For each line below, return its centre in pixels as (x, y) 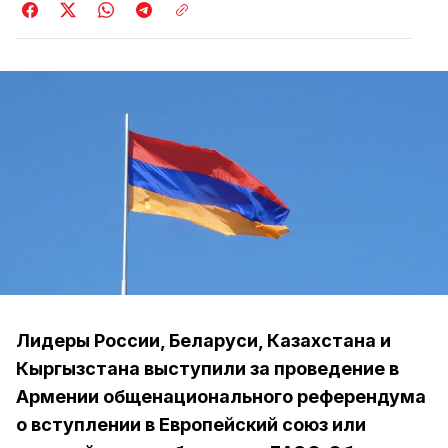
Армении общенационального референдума (221, 396)
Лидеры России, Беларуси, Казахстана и (203, 340)
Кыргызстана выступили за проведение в (207, 368)
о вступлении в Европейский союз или (191, 424)
